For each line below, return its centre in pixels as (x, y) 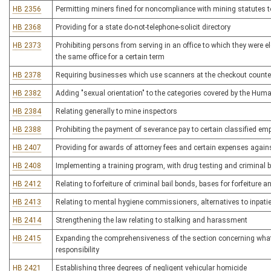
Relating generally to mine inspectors (116, 111)
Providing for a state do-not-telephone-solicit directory (143, 27)
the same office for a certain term (110, 57)
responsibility (77, 250)
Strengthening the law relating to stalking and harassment (152, 220)
